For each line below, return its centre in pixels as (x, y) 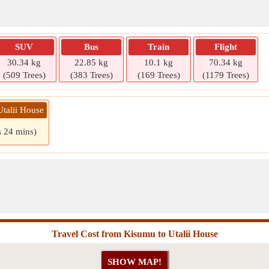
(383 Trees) (91, 75)
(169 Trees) (159, 75)
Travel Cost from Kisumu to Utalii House (134, 234)
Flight (226, 47)
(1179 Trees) (226, 75)
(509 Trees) (24, 75)
